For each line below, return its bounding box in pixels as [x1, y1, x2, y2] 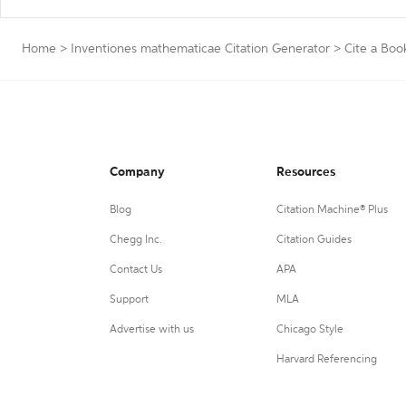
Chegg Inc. [110, 235, 162, 246]
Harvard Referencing [275, 354, 377, 365]
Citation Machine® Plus [275, 205, 388, 216]
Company [110, 166, 165, 179]
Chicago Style [275, 324, 343, 335]
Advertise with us [110, 324, 194, 335]
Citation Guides [275, 235, 352, 246]
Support [110, 295, 149, 305]
